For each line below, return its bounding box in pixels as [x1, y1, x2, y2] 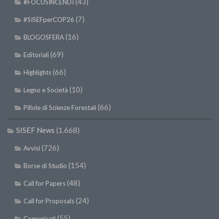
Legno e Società [23, 86, 68, 94]
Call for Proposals [23, 197, 74, 205]
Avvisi [23, 144, 40, 153]
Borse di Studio [23, 162, 67, 170]
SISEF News [16, 126, 55, 135]
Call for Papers [23, 179, 66, 188]
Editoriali [23, 51, 49, 59]
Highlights [23, 68, 51, 77]
